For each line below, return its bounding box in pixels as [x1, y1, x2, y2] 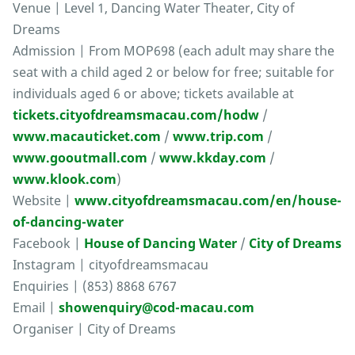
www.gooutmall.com [13, 149, 147, 167]
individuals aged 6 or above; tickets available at [13, 85, 294, 103]
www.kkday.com [159, 149, 266, 167]
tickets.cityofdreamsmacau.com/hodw [13, 106, 259, 124]
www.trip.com [173, 128, 264, 146]
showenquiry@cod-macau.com [59, 299, 254, 317]
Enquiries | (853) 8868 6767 [13, 277, 177, 296]
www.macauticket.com [13, 128, 161, 146]
